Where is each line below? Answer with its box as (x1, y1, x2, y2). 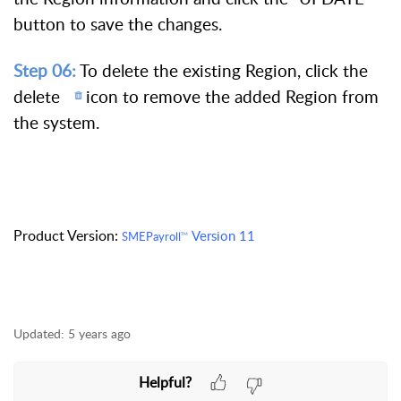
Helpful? (138, 372, 192, 393)
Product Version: (13, 226, 122, 246)
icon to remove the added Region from (85, 84, 379, 108)
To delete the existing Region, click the (76, 58, 368, 82)
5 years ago (68, 325, 131, 343)
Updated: (13, 325, 64, 343)
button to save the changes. (13, 13, 222, 37)
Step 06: (13, 58, 76, 82)
